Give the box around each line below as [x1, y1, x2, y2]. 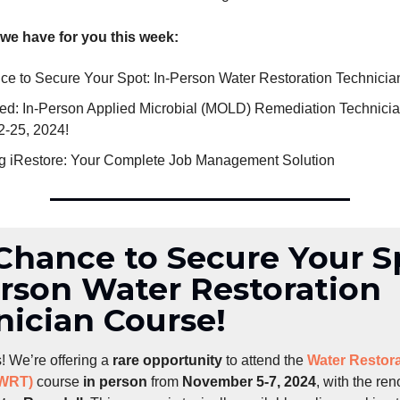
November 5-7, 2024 [182, 374, 316, 389]
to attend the [222, 353, 307, 368]
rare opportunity [112, 353, 222, 368]
